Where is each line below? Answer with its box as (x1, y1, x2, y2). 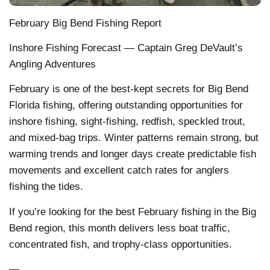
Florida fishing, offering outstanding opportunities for (9, 99, 243, 111)
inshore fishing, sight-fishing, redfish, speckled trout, (9, 116, 245, 128)
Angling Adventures (9, 58, 96, 70)
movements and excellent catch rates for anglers (9, 165, 229, 177)
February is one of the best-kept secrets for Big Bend (9, 83, 248, 95)
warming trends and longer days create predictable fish (9, 148, 256, 160)
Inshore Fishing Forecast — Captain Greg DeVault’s (9, 42, 243, 54)
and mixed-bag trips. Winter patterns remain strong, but (9, 132, 259, 144)
